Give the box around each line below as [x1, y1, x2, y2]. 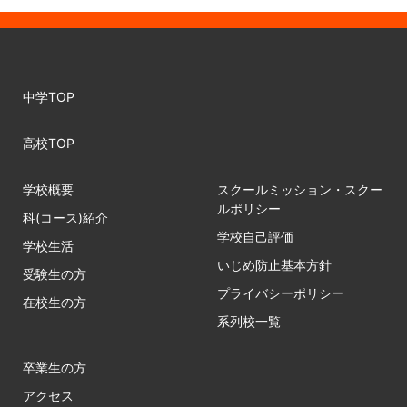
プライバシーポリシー [217, 285, 344, 302]
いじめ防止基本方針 [217, 257, 332, 273]
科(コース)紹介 [23, 210, 108, 226]
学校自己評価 [217, 229, 293, 245]
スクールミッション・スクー [217, 182, 382, 198]
